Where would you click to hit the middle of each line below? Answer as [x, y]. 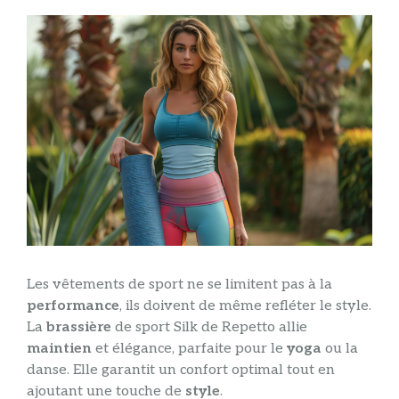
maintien [59, 348]
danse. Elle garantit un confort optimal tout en [181, 370]
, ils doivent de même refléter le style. [245, 305]
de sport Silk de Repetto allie [209, 327]
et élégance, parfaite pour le [189, 348]
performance [73, 305]
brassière [79, 327]
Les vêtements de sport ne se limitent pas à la [179, 284]
